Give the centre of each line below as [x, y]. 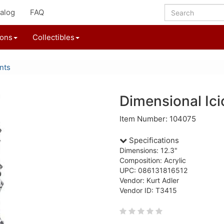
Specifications [153, 140]
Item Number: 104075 [158, 119]
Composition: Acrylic [153, 160]
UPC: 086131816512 [153, 170]
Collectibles [53, 37]
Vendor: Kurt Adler [149, 180]
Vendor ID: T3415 [148, 190]
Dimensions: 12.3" [148, 150]
